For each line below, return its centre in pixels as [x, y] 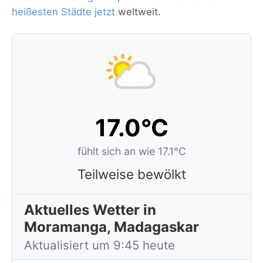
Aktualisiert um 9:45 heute [100, 245]
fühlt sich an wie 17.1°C [131, 151]
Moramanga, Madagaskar [112, 227]
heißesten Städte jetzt [63, 12]
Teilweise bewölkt [131, 174]
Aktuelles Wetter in [90, 210]
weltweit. [138, 12]
